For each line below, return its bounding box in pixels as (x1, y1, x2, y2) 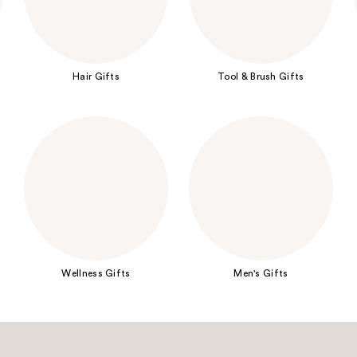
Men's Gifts (233, 268, 288, 278)
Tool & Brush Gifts (218, 72, 304, 82)
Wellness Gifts (61, 268, 131, 278)
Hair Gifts (73, 72, 120, 82)
